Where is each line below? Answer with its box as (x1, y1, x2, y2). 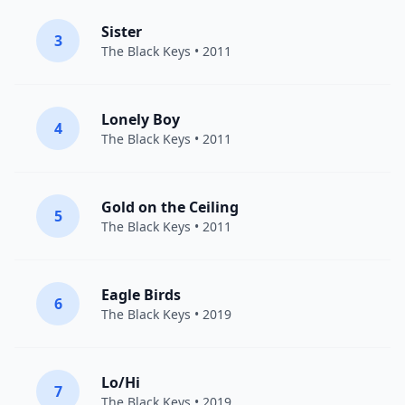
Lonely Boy (101, 109, 180, 129)
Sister (101, 22, 142, 42)
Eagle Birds (101, 285, 181, 305)
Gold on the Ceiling (101, 197, 239, 217)
